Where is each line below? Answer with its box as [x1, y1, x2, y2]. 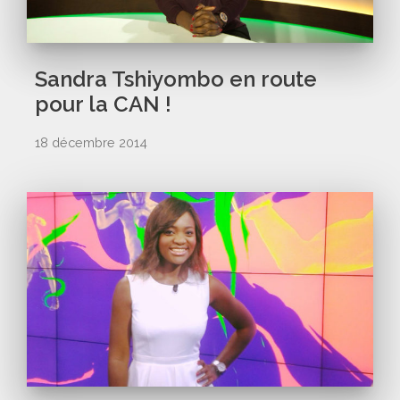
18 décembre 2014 [35, 134, 147, 150]
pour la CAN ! [35, 90, 171, 117]
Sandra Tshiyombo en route [35, 65, 317, 92]
